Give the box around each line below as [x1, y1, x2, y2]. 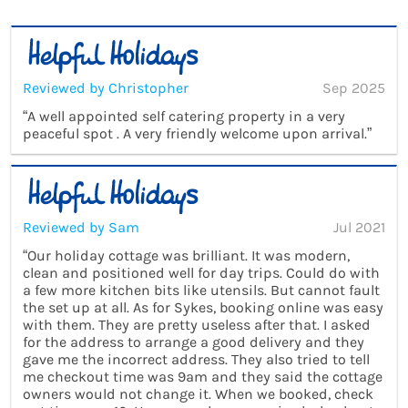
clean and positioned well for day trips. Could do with [23, 263, 380, 281]
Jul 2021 [333, 218, 385, 236]
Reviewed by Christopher [23, 79, 189, 97]
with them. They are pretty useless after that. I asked [23, 315, 371, 333]
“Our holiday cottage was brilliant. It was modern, [23, 246, 350, 264]
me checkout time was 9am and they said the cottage [23, 367, 382, 385]
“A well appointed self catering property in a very [23, 107, 345, 126]
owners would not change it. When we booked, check [23, 384, 373, 403]
